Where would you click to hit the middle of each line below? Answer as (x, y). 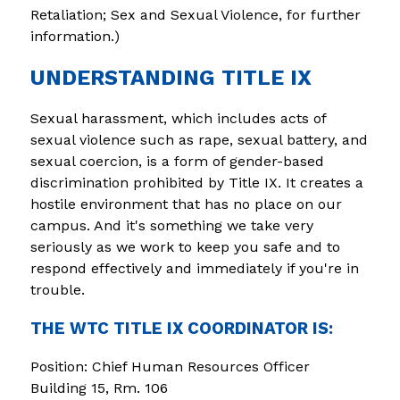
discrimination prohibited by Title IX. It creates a (196, 182)
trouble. (57, 289)
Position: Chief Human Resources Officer (170, 366)
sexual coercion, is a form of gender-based (177, 161)
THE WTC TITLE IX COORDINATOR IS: (181, 328)
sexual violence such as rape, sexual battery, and (199, 139)
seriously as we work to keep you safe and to (185, 246)
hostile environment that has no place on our (186, 204)
